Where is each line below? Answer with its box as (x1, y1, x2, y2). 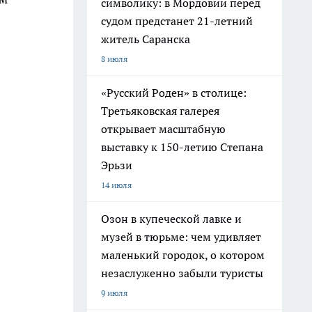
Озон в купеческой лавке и (101, 212, 242, 226)
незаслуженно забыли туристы (101, 266, 263, 280)
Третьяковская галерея (101, 104, 219, 118)
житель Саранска (101, 32, 190, 46)
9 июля (101, 288, 127, 298)
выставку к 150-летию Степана (101, 140, 263, 154)
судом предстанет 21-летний (101, 14, 253, 28)
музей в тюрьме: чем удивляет (101, 230, 261, 244)
